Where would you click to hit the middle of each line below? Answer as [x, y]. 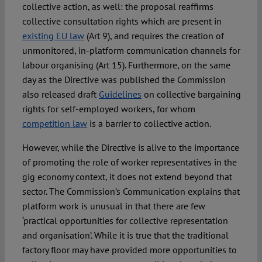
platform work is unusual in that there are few [113, 206]
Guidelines [120, 94]
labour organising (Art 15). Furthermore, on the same [126, 65]
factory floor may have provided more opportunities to [129, 250]
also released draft [60, 94]
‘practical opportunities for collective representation [125, 221]
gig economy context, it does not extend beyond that [127, 177]
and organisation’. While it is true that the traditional [125, 235]
